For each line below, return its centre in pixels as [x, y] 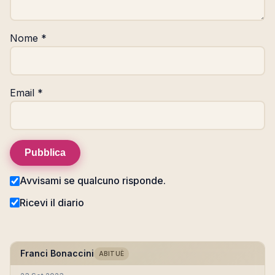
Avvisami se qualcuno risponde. [93, 181]
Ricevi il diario [52, 202]
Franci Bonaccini [57, 254]
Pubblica [45, 153]
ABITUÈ [112, 254]
